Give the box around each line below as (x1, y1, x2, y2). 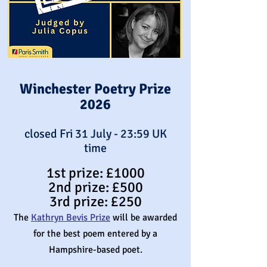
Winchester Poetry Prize (20, 80, 171, 98)
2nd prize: (48, 178, 112, 196)
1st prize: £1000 (46, 164, 145, 182)
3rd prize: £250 (49, 193, 142, 210)
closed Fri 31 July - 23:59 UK (24, 126, 167, 141)
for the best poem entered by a (33, 228, 157, 240)
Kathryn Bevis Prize (31, 212, 110, 223)
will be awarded (113, 212, 177, 223)
